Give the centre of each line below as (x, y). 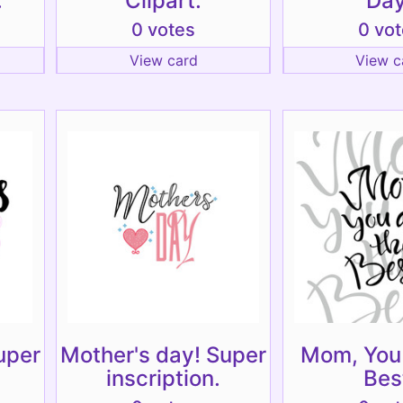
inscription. (163, 378)
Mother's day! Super (163, 355)
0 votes (163, 30)
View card (163, 60)
